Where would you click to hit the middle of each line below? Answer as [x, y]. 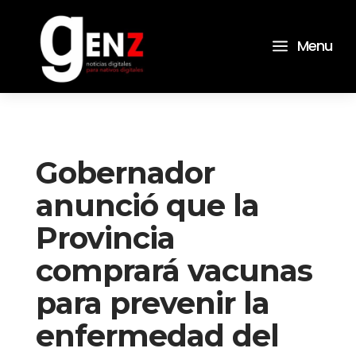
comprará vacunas [174, 270]
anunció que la [147, 205]
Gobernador [125, 172]
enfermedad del [157, 335]
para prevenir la [152, 303]
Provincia [105, 238]
